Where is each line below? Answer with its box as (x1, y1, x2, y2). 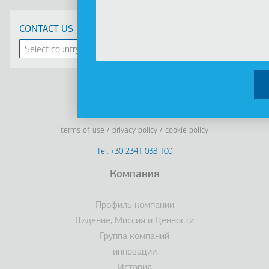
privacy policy (112, 125, 157, 135)
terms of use (61, 125, 104, 135)
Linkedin (84, 107, 130, 122)
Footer (10, 143, 66, 165)
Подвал (10, 186, 77, 208)
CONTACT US (19, 24, 73, 34)
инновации (112, 247, 157, 257)
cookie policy (165, 125, 208, 135)
